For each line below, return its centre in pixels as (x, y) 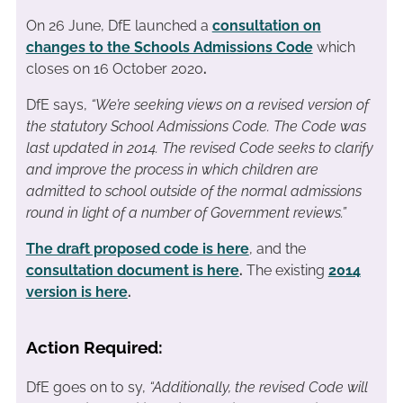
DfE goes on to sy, (87, 387)
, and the (277, 249)
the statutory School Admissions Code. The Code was (196, 127)
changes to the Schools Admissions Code (169, 48)
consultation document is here (132, 271)
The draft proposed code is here (137, 249)
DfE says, (58, 105)
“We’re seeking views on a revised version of (229, 105)
